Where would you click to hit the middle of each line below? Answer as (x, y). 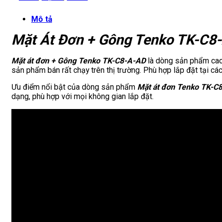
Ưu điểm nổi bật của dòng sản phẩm (73, 87)
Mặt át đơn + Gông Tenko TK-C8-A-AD (79, 60)
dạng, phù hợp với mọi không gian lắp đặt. (83, 97)
